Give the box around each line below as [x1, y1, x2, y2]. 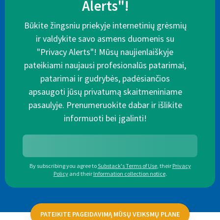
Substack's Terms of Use [97, 162, 157, 170]
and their [69, 170, 92, 178]
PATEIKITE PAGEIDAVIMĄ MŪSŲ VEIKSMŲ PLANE [40, 209, 180, 219]
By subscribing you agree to [29, 162, 97, 170]
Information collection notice [93, 170, 165, 178]
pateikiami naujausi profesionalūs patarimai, [24, 59, 186, 71]
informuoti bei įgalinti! [63, 112, 147, 124]
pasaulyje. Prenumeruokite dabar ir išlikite [28, 99, 182, 111]
